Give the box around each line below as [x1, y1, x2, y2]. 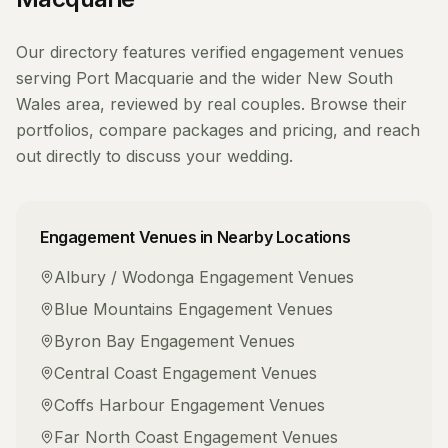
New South [307, 68, 393, 88]
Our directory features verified [16, 42, 251, 62]
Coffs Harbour [54, 395, 165, 415]
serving [16, 68, 76, 88]
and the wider [194, 68, 307, 88]
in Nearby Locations [196, 227, 351, 247]
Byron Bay [54, 331, 135, 351]
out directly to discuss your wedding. [16, 146, 293, 166]
